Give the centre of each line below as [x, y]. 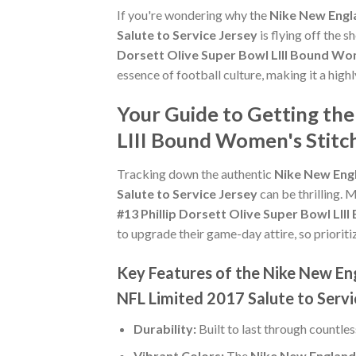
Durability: [164, 328]
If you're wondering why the [193, 15]
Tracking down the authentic [195, 173]
